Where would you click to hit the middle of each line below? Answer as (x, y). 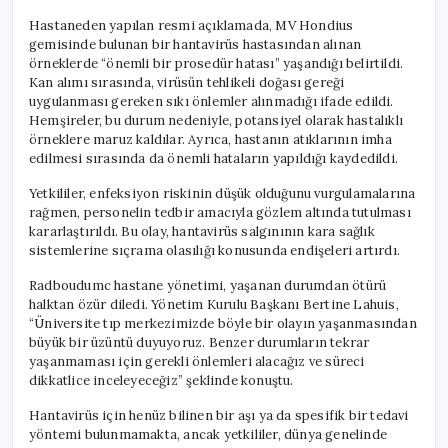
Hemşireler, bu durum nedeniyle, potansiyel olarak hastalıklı (216, 120)
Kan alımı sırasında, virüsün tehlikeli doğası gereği (187, 82)
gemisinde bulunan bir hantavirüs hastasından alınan (195, 44)
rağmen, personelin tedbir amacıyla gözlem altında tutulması (220, 212)
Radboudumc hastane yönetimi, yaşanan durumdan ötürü (208, 285)
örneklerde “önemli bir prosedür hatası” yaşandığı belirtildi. (216, 63)
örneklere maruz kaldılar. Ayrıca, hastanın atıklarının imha (210, 139)
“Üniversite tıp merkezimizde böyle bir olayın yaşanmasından (223, 323)
